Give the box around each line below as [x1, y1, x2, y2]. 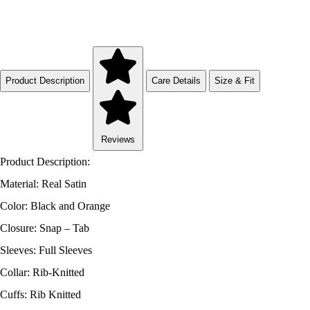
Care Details [152, 75, 201, 86]
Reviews [101, 134, 135, 145]
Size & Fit [215, 75, 255, 86]
